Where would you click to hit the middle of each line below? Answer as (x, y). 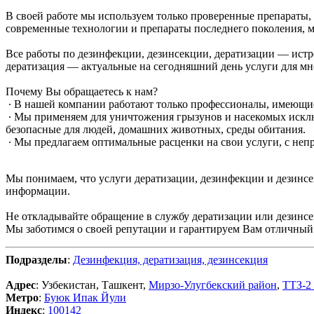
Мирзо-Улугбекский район (213, 285)
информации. (38, 191)
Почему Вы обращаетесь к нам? (82, 91)
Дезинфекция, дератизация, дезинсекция (170, 259)
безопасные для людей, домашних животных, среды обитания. (156, 129)
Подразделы (36, 259)
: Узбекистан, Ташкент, (92, 285)
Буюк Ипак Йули (85, 297)
